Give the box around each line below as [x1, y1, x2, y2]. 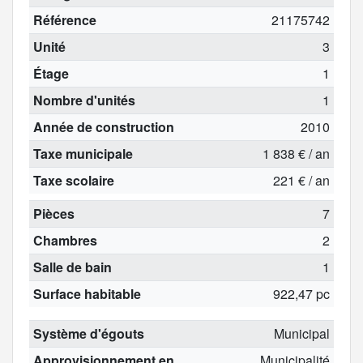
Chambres [32, 230, 97, 250]
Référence [32, 10, 96, 29]
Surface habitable [32, 284, 141, 303]
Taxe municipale [32, 143, 133, 163]
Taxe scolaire [32, 170, 114, 190]
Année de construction [32, 117, 174, 136]
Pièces [32, 203, 75, 223]
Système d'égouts [32, 323, 144, 343]
